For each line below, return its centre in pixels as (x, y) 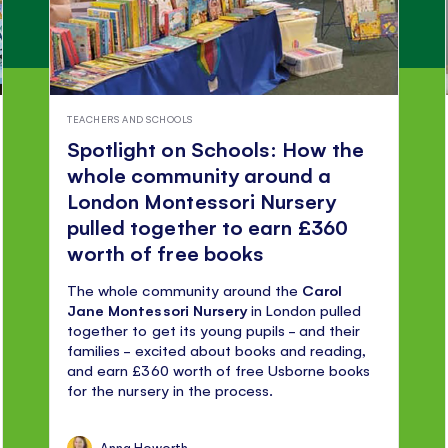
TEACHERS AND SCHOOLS (130, 118)
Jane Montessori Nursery (159, 310)
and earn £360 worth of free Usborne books (218, 370)
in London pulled (305, 310)
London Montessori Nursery (201, 201)
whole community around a (199, 175)
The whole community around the (182, 290)
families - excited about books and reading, (217, 350)
